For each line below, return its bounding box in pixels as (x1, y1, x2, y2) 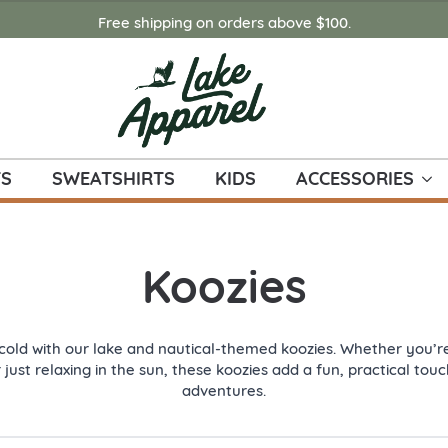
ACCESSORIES (295, 167, 414, 191)
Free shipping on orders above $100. (97, 13, 351, 32)
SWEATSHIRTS (51, 167, 175, 191)
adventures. (182, 381, 266, 401)
